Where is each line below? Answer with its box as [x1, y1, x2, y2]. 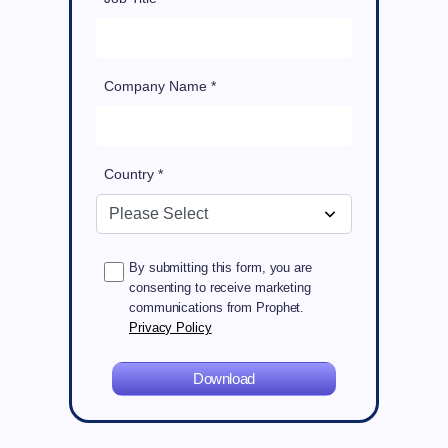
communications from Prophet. [129, 300, 305, 316]
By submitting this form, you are [129, 260, 312, 276]
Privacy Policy [129, 320, 212, 336]
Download [193, 370, 255, 388]
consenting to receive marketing [129, 280, 311, 296]
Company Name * [104, 78, 216, 95]
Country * [104, 166, 163, 183]
